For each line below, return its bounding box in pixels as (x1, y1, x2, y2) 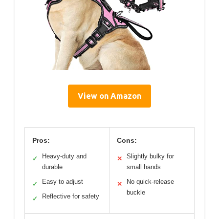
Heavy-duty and (42, 153, 87, 160)
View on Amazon (78, 91, 141, 101)
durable (42, 163, 63, 171)
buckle (127, 189, 145, 197)
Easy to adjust (42, 178, 83, 186)
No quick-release (127, 178, 174, 186)
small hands (127, 163, 161, 171)
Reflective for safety (42, 193, 99, 200)
